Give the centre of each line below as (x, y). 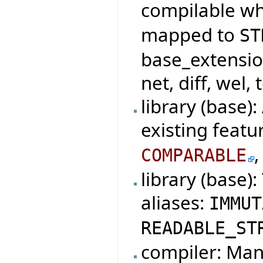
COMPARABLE (194, 155)
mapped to (190, 34)
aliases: (175, 202)
